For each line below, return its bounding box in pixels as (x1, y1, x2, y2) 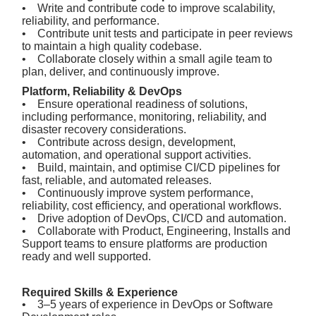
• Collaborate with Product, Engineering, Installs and (22, 225, 291, 238)
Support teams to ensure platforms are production (22, 238, 267, 250)
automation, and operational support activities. (22, 149, 251, 162)
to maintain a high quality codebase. (22, 39, 202, 52)
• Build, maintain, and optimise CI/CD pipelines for (22, 162, 280, 174)
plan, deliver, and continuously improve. (22, 65, 219, 78)
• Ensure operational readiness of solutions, (22, 98, 248, 111)
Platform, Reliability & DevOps (22, 85, 182, 98)
